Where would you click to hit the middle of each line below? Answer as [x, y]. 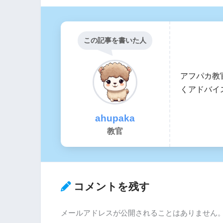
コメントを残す [112, 187]
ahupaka [115, 118]
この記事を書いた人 [115, 40]
